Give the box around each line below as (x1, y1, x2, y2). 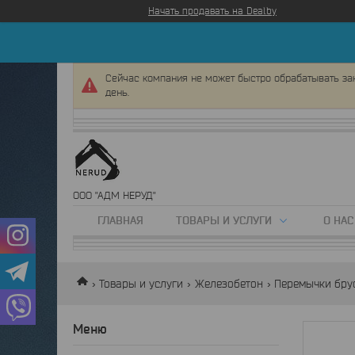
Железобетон (194, 277, 263, 290)
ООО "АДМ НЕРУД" (73, 189, 156, 201)
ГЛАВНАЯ (97, 214, 143, 227)
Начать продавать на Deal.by (148, 6, 277, 16)
